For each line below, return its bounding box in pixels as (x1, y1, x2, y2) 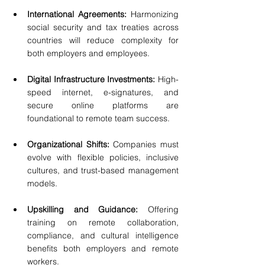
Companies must (113, 139, 179, 150)
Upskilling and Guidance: (27, 204, 138, 215)
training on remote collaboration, (27, 217, 179, 228)
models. (27, 178, 57, 189)
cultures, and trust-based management (27, 165, 179, 176)
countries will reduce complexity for (27, 35, 179, 46)
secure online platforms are (27, 100, 179, 111)
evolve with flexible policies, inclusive (27, 152, 179, 163)
